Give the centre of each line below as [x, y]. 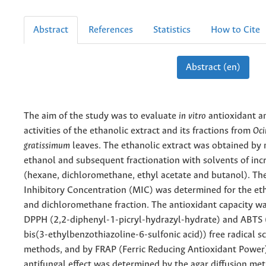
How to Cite [235, 30]
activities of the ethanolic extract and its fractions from [138, 131]
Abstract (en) [213, 67]
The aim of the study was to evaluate [101, 116]
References [111, 30]
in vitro [192, 116]
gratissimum [47, 145]
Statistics [172, 30]
